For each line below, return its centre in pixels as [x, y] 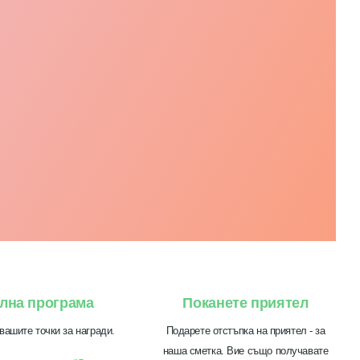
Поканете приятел [245, 303]
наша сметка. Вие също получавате [245, 351]
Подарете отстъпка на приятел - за [245, 331]
